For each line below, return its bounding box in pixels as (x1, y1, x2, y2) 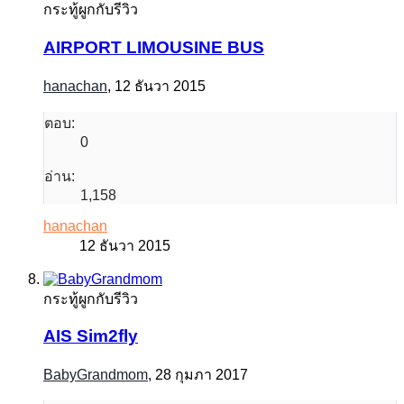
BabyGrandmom (43, 366, 148, 382)
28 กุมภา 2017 (155, 366, 248, 382)
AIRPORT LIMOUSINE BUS (43, 37, 264, 57)
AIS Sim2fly (43, 326, 138, 346)
